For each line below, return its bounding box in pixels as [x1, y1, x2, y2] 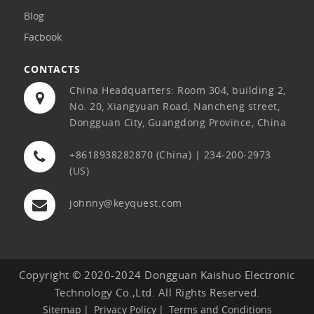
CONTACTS [24, 62, 81, 76]
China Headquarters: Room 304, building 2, [69, 83, 286, 97]
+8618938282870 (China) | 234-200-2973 [69, 148, 271, 162]
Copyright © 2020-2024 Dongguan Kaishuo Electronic [19, 268, 295, 282]
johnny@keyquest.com [69, 196, 182, 210]
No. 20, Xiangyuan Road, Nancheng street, [69, 100, 280, 114]
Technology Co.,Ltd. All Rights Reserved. [54, 285, 260, 300]
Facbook [24, 30, 62, 44]
